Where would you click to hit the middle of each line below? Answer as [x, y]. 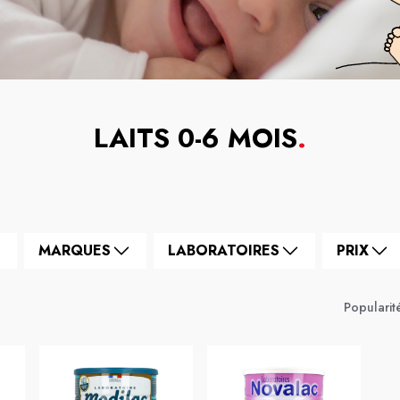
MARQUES [75, 250]
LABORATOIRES [224, 250]
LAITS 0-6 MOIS [196, 138]
